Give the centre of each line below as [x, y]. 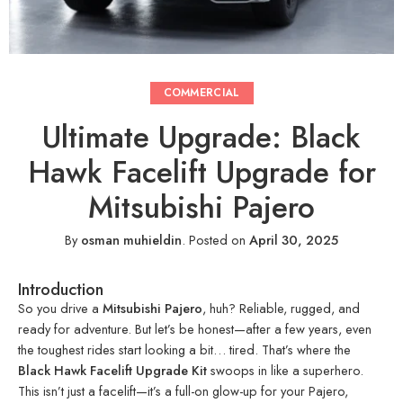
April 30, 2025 [294, 240]
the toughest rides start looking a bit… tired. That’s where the [184, 350]
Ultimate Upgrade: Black [201, 138]
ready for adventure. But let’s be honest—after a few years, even [195, 329]
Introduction [61, 290]
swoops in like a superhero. [285, 371]
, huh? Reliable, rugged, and [281, 309]
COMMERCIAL [201, 93]
